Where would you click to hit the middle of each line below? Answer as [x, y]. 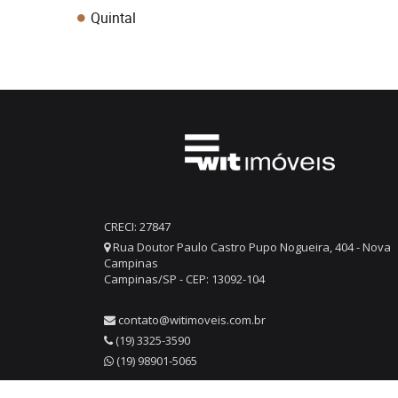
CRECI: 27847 [137, 227]
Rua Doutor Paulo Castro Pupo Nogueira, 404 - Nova [251, 247]
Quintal [113, 18]
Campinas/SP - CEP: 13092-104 [184, 279]
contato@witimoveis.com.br [192, 320]
